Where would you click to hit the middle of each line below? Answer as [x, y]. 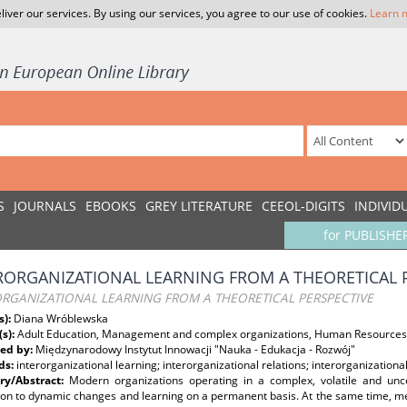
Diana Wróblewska [61, 318]
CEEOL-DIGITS [303, 206]
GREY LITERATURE [199, 206]
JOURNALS [45, 206]
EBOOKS [111, 206]
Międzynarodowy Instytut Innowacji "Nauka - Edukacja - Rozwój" [195, 349]
